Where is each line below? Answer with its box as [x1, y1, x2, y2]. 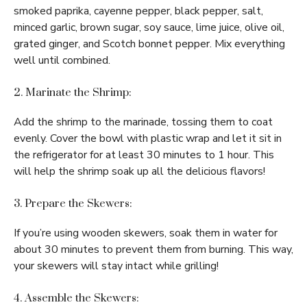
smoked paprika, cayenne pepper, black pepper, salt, [14, 3, 263, 19]
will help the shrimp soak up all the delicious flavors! [14, 164, 265, 180]
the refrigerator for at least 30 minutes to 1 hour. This [14, 147, 274, 163]
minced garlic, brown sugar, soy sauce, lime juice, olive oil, [14, 20, 284, 36]
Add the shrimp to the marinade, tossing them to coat [14, 114, 273, 130]
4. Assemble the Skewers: [14, 291, 139, 306]
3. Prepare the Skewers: [14, 197, 132, 211]
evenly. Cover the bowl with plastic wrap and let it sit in [14, 131, 282, 147]
